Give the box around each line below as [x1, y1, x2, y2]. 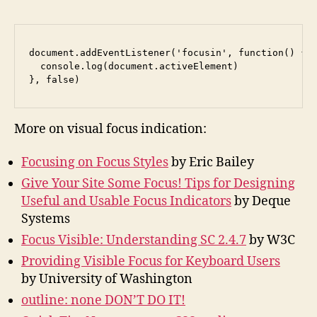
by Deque [231, 193, 291, 210]
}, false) [29, 74, 80, 86]
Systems [21, 211, 70, 228]
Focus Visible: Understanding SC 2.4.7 [21, 232, 246, 249]
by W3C [246, 232, 295, 249]
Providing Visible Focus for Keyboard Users [21, 253, 280, 270]
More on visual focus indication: [14, 120, 207, 137]
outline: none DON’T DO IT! [21, 292, 185, 309]
